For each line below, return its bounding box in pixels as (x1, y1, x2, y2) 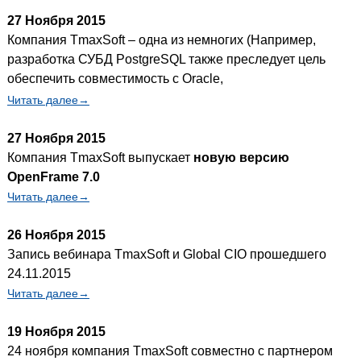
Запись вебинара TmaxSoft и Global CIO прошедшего (7, 247, 326, 261)
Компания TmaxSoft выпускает (7, 150, 193, 164)
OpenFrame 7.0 (7, 169, 100, 184)
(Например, (247, 32, 316, 47)
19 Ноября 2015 (7, 324, 106, 338)
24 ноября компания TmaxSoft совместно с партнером (7, 343, 333, 358)
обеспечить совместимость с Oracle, (7, 71, 223, 85)
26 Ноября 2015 (7, 227, 106, 242)
